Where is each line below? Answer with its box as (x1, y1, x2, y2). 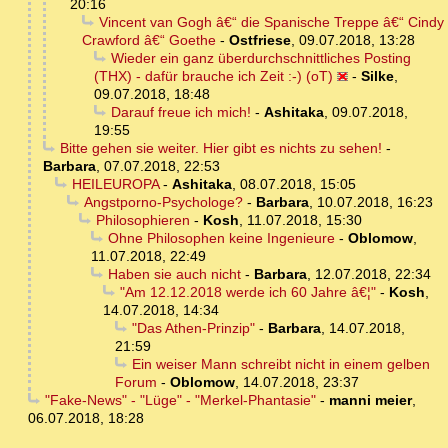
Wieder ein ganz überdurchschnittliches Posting (110, 50, 411, 67)
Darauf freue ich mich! (110, 104, 251, 121)
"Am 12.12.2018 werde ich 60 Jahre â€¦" (119, 284, 376, 301)
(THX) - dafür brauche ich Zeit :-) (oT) (94, 68, 333, 85)
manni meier (328, 392, 412, 409)
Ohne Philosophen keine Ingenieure (107, 230, 335, 247)
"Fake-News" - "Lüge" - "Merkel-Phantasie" (44, 392, 316, 409)
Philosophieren (95, 212, 190, 229)
